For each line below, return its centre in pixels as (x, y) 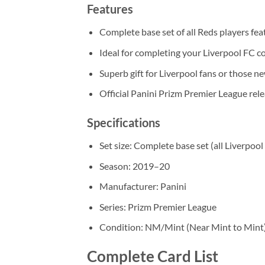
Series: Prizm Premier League (158, 206)
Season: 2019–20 (134, 166)
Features (110, 9)
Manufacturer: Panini (143, 186)
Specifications (124, 122)
